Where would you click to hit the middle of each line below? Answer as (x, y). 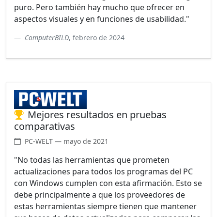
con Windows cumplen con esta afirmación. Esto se (108, 183)
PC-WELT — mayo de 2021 (67, 141)
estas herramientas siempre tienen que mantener (105, 207)
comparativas (45, 126)
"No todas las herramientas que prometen (92, 160)
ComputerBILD (47, 37)
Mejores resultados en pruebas (97, 115)
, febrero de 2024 (97, 37)
